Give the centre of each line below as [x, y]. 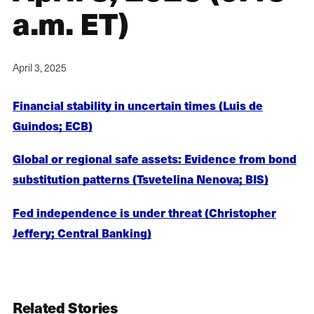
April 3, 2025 [40, 68]
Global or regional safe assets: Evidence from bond [155, 159]
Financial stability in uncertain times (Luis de [138, 105]
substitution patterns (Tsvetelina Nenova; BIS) [141, 179]
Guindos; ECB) [53, 126]
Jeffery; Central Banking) [82, 232]
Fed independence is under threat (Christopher [144, 212]
